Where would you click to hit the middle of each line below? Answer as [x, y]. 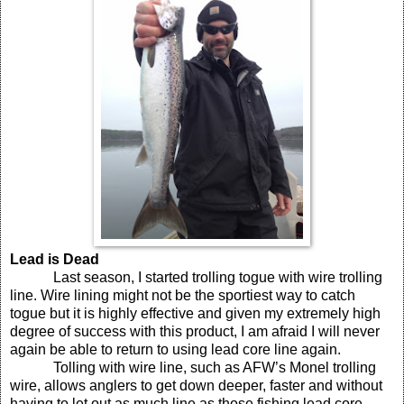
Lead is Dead [55, 260]
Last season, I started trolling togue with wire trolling [218, 278]
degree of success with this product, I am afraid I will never [195, 332]
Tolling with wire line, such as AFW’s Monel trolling [215, 368]
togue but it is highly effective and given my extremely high [195, 314]
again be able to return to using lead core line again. [175, 350]
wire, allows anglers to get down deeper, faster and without [196, 386]
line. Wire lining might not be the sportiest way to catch [183, 296]
